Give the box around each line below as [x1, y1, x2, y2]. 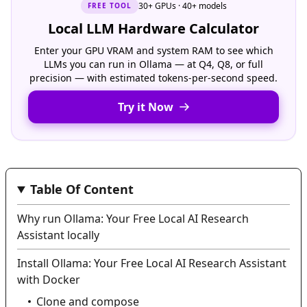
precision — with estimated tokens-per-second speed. [29, 71, 278, 84]
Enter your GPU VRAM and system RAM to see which [34, 44, 273, 57]
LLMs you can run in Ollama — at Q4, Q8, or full [44, 58, 263, 71]
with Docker [17, 272, 80, 287]
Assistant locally [17, 228, 99, 243]
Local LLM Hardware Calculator [48, 19, 259, 38]
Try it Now [117, 99, 173, 114]
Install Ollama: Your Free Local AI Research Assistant [17, 256, 286, 271]
